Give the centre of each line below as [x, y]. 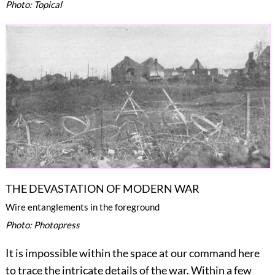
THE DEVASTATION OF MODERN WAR [102, 189]
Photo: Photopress [42, 225]
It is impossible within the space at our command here [132, 253]
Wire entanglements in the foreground [82, 207]
